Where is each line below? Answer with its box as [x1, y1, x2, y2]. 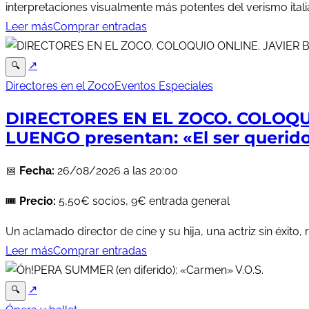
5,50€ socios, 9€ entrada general [56, 195, 230, 208]
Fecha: [19, 164, 54, 178]
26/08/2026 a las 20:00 [54, 164, 178, 178]
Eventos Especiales [114, 79, 213, 92]
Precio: [19, 195, 56, 208]
